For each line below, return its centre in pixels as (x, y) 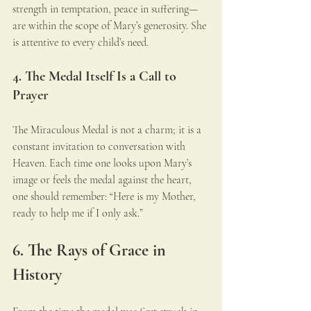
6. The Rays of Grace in (91, 251)
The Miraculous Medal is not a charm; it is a (108, 130)
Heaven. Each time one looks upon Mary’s (103, 163)
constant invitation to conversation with (100, 147)
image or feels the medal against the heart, (103, 180)
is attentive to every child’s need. (81, 43)
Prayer (31, 95)
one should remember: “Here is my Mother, (106, 197)
